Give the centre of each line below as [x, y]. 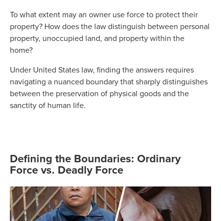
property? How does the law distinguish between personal [110, 26]
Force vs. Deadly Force [67, 169]
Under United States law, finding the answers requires [102, 69]
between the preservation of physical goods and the [99, 93]
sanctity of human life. [49, 105]
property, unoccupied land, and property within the [97, 38]
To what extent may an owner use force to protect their [104, 14]
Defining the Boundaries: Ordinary [95, 158]
